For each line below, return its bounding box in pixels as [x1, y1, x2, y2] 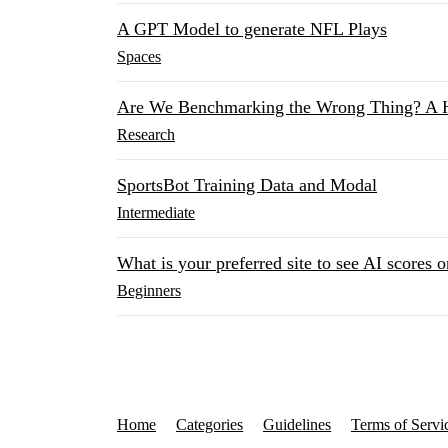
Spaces [117, 48, 161, 66]
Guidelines [263, 416, 331, 434]
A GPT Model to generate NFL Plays [117, 19, 387, 40]
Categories [176, 416, 243, 434]
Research [117, 126, 175, 144]
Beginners [117, 282, 181, 300]
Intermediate [117, 204, 195, 222]
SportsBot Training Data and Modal [117, 175, 377, 196]
